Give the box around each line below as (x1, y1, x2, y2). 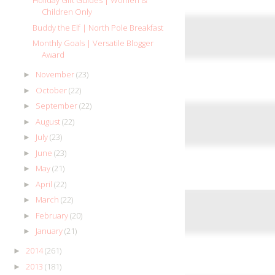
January (35, 225, 64, 237)
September (35, 100, 79, 112)
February (35, 209, 70, 221)
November (35, 69, 76, 80)
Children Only (42, 6, 93, 18)
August (35, 115, 62, 127)
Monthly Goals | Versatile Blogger (33, 37, 154, 49)
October (35, 84, 69, 96)
